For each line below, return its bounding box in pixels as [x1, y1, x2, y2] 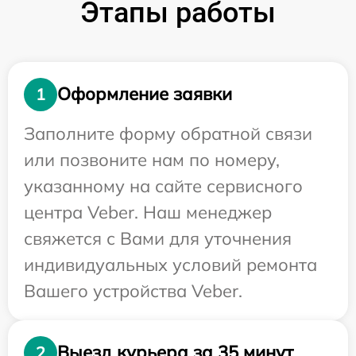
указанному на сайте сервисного [24, 174, 303, 197]
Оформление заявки [57, 83, 232, 106]
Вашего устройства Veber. [24, 279, 242, 302]
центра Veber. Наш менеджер [24, 200, 272, 223]
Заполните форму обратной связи [24, 122, 312, 145]
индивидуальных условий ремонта [24, 253, 317, 276]
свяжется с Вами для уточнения [24, 226, 292, 250]
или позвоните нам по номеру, [24, 148, 280, 171]
